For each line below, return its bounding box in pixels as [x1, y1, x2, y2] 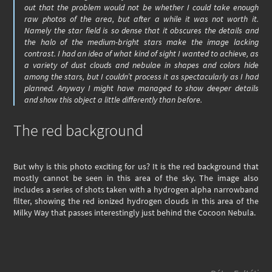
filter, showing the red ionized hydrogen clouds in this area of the [13, 195, 259, 206]
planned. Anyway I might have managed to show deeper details [24, 82, 259, 93]
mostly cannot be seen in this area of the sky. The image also [13, 172, 259, 183]
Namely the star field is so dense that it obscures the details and [24, 24, 259, 36]
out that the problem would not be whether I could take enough [24, 1, 259, 13]
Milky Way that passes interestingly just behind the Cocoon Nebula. [13, 206, 256, 218]
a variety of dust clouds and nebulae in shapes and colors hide [24, 59, 259, 70]
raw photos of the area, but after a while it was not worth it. [24, 13, 259, 24]
